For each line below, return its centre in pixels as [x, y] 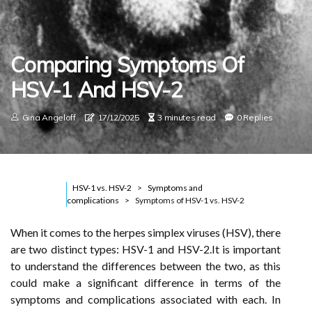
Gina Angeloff [49, 117]
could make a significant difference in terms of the [146, 282]
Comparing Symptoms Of [127, 65]
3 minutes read [187, 117]
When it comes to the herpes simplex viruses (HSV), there [146, 232]
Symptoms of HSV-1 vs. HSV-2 [190, 200]
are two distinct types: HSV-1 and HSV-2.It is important [146, 249]
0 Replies [255, 117]
